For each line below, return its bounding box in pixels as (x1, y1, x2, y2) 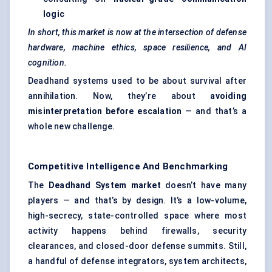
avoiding (210, 91, 246, 101)
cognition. (28, 58, 67, 68)
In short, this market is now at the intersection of (28, 27, 214, 38)
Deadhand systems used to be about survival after (28, 76, 246, 86)
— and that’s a (182, 106, 247, 117)
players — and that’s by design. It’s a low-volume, (28, 195, 246, 206)
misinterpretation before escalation (28, 106, 182, 117)
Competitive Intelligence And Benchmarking (28, 161, 228, 172)
